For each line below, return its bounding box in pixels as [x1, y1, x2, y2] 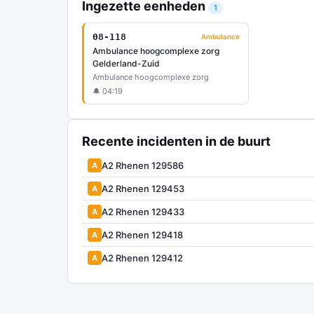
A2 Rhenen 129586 [102, 159, 184, 171]
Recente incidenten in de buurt [82, 134, 271, 149]
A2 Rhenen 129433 [102, 205, 184, 217]
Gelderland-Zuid [93, 58, 160, 69]
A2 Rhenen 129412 [102, 252, 183, 264]
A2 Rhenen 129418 [102, 228, 183, 240]
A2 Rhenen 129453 [102, 182, 184, 194]
